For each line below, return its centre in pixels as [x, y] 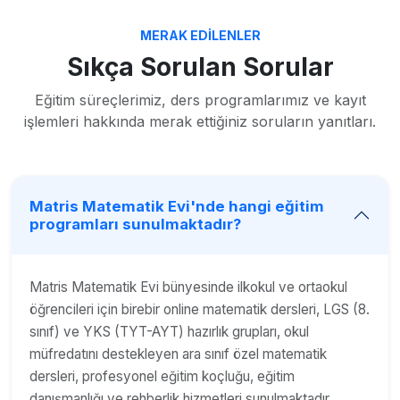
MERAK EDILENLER [200, 35]
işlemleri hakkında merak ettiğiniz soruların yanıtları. [200, 121]
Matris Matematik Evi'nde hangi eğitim [177, 206]
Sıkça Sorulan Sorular [200, 67]
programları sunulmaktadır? [135, 224]
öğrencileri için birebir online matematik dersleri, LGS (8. [200, 309]
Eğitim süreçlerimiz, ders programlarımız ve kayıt [200, 100]
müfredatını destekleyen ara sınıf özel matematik [178, 354]
